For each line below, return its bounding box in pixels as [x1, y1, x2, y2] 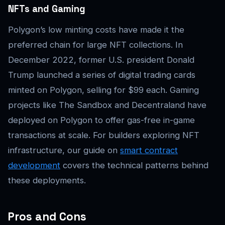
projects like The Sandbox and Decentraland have [8, 100, 206, 110]
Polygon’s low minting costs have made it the [8, 25, 184, 35]
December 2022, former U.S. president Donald [8, 55, 194, 65]
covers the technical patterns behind [60, 160, 208, 171]
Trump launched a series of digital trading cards [8, 70, 195, 80]
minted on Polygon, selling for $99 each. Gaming [8, 85, 199, 95]
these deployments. [8, 175, 86, 186]
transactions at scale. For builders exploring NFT [8, 130, 199, 141]
